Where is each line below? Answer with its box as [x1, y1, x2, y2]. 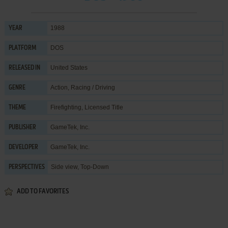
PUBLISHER [8, 125, 36, 131]
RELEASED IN [8, 65, 40, 71]
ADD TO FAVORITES [16, 188, 69, 195]
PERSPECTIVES [8, 164, 45, 170]
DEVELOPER [8, 145, 38, 151]
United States [50, 64, 88, 71]
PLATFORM [8, 45, 36, 51]
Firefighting [50, 104, 81, 111]
